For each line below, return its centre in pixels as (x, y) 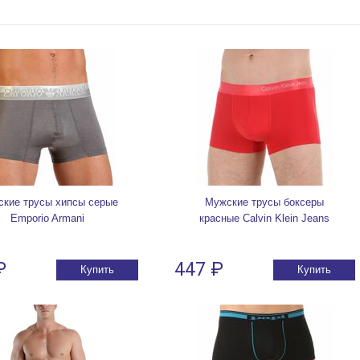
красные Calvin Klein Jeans (264, 219)
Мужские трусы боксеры (264, 202)
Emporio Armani (47, 219)
